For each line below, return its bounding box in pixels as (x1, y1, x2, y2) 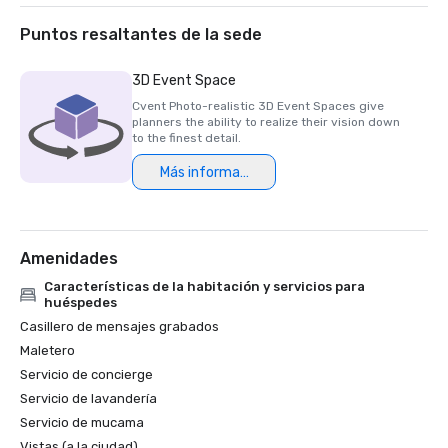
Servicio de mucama (20, 415, 144, 430)
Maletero (20, 343, 75, 358)
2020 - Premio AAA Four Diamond (36, 23, 256, 40)
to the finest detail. (132, 131, 241, 145)
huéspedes (43, 295, 117, 310)
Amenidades (20, 249, 118, 268)
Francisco (36, 2, 102, 19)
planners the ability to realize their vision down (132, 115, 400, 129)
